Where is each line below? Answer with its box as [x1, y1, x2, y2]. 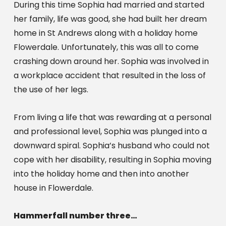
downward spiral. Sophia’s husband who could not [13, 139, 210, 151]
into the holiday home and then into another [13, 167, 189, 180]
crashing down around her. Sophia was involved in [13, 55, 209, 67]
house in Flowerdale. [13, 182, 93, 194]
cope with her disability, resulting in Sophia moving [13, 153, 211, 165]
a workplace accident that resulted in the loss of [13, 69, 206, 81]
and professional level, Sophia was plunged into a [13, 125, 207, 137]
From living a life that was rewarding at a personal [13, 111, 211, 123]
